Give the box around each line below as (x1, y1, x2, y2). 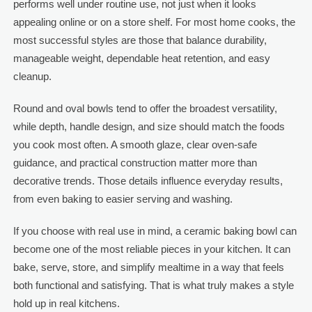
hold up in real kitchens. (13, 297, 120, 309)
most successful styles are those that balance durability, (13, 33, 267, 46)
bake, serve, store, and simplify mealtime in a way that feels (13, 260, 284, 273)
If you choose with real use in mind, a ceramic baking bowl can (13, 224, 297, 237)
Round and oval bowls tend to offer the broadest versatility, (13, 102, 277, 114)
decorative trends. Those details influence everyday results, (13, 174, 283, 187)
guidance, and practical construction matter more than (13, 156, 257, 169)
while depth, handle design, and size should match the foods (13, 120, 285, 132)
